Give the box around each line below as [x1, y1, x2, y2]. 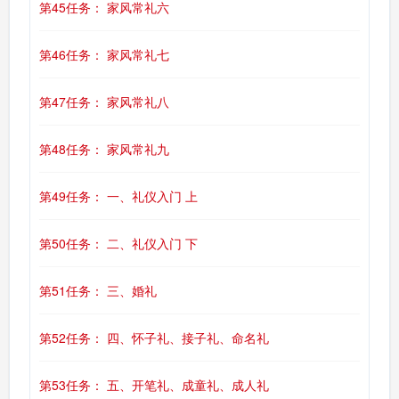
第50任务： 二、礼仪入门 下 [39, 234, 198, 252]
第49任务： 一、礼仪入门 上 [39, 187, 198, 205]
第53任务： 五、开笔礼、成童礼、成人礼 [39, 376, 269, 394]
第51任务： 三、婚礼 [39, 281, 157, 299]
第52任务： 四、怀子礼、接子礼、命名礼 [39, 329, 269, 346]
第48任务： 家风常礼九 [39, 140, 169, 158]
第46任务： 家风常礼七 [39, 45, 169, 63]
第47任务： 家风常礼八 [39, 93, 169, 110]
